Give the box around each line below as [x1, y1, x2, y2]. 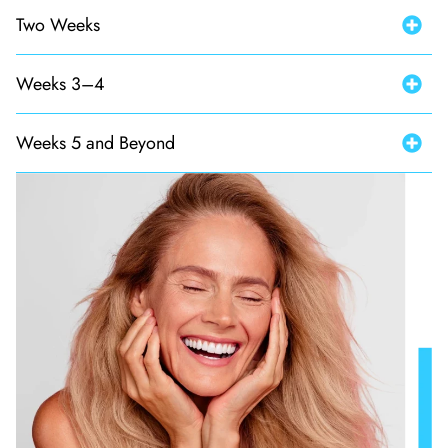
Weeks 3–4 [16, 70, 105, 97]
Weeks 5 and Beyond [16, 129, 175, 156]
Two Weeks [16, 11, 100, 38]
